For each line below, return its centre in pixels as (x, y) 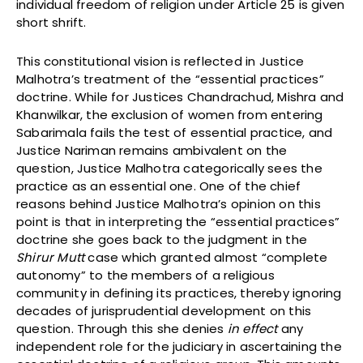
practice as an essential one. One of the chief (159, 186)
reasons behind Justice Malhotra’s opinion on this (169, 204)
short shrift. (51, 23)
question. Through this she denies (122, 329)
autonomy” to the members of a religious (145, 275)
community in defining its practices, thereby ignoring (179, 293)
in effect (252, 329)
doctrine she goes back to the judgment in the (162, 240)
